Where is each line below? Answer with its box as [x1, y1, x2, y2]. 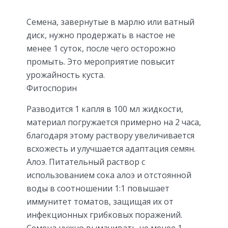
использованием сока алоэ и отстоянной [26, 169, 191, 181]
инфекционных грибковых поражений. [26, 209, 182, 220]
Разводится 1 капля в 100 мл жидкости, [26, 103, 183, 115]
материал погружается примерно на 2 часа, [26, 116, 201, 128]
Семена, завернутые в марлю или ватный [26, 16, 194, 27]
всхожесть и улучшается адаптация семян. [26, 142, 195, 154]
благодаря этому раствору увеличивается [26, 129, 194, 141]
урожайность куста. [26, 69, 105, 80]
